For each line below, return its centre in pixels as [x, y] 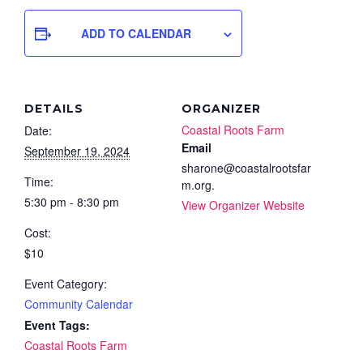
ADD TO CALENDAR [136, 33]
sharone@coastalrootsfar [246, 167]
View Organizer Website [243, 205]
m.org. [198, 184]
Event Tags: [57, 325]
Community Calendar [79, 303]
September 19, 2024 [77, 150]
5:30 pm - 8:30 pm [72, 201]
